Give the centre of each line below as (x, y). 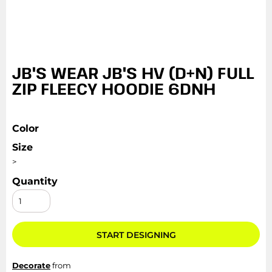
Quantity (35, 181)
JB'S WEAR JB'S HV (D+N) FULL (133, 73)
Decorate (31, 265)
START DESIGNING (136, 235)
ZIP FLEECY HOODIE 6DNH (114, 88)
